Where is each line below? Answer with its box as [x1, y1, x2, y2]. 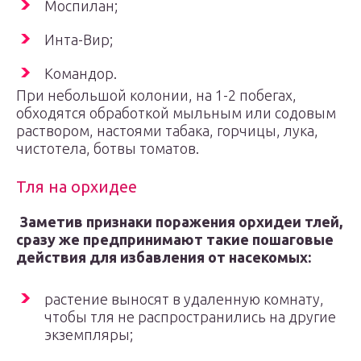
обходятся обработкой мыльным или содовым [16, 105, 336, 121]
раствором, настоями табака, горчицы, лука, [16, 122, 318, 139]
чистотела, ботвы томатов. [16, 140, 199, 156]
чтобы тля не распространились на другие [44, 309, 336, 325]
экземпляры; [44, 326, 133, 342]
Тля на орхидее [16, 177, 137, 196]
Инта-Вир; [44, 31, 113, 48]
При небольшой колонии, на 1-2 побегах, [16, 87, 297, 103]
